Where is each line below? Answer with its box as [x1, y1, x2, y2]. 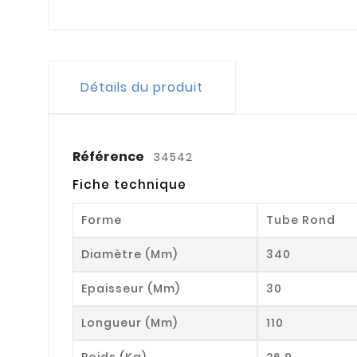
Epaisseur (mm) [81, 280, 180, 296]
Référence [73, 147, 147, 166]
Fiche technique [73, 175, 186, 193]
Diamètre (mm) [81, 245, 178, 262]
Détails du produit [80, 77, 203, 96]
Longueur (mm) [81, 314, 178, 331]
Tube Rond [266, 211, 336, 228]
